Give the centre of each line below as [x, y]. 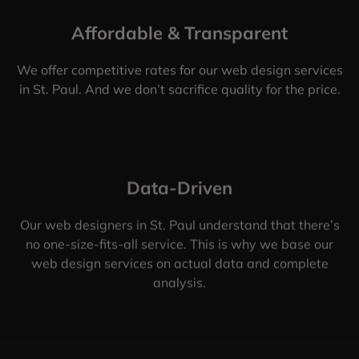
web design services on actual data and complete [179, 263]
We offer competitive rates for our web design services [179, 70]
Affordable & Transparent [179, 33]
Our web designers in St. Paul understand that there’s [179, 225]
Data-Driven [179, 188]
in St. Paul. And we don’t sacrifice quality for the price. [179, 89]
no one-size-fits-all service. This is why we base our [179, 244]
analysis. [179, 282]
